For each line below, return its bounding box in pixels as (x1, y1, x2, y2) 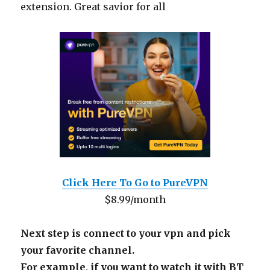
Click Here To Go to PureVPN (62, 177, 208, 189)
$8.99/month (104, 193, 166, 206)
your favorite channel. (20, 244, 135, 257)
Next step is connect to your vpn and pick (20, 227, 231, 240)
